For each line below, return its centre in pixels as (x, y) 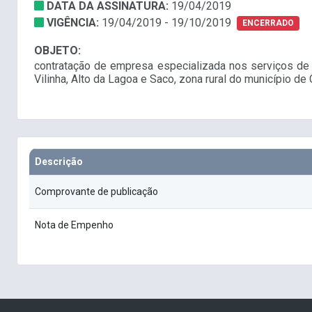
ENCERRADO (268, 23)
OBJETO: (57, 51)
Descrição (59, 162)
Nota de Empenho (74, 225)
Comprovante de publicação (96, 192)
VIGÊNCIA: (74, 23)
